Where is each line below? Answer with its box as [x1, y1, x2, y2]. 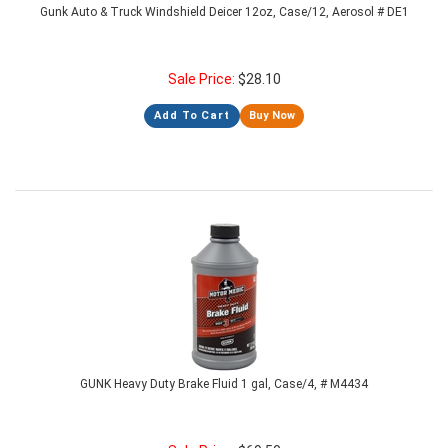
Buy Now [248, 109, 295, 122]
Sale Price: [167, 71, 238, 87]
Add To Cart [154, 109, 230, 122]
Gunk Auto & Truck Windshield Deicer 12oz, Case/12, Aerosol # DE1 [39, 5, 409, 19]
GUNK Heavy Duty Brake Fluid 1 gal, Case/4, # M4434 [80, 377, 368, 391]
